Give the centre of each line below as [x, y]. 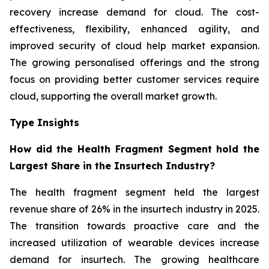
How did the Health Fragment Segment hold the [134, 149]
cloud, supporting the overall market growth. [113, 96]
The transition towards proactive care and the [134, 225]
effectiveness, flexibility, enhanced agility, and [134, 29]
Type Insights [44, 122]
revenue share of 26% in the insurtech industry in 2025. [134, 209]
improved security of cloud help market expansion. [134, 45]
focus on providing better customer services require [134, 79]
